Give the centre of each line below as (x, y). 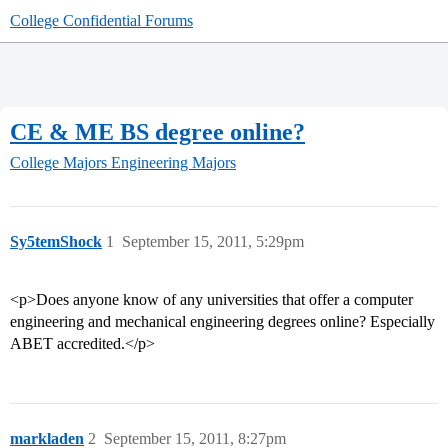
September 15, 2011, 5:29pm (213, 242)
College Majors (58, 163)
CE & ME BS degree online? (157, 131)
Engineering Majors (173, 163)
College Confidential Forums (101, 20)
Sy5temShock (56, 242)
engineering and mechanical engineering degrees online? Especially (222, 322)
